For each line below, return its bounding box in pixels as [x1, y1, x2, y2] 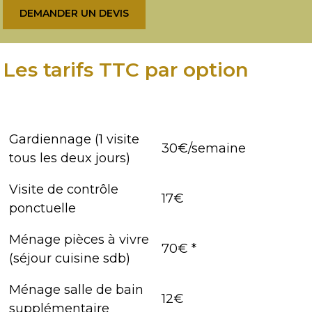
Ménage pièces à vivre [9, 232, 150, 248]
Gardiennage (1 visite [9, 132, 140, 148]
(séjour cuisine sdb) [9, 251, 131, 267]
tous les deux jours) [9, 150, 131, 166]
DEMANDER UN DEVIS [19, 7, 130, 20]
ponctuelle [9, 201, 77, 217]
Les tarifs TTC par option [3, 58, 249, 82]
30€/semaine [162, 141, 247, 157]
